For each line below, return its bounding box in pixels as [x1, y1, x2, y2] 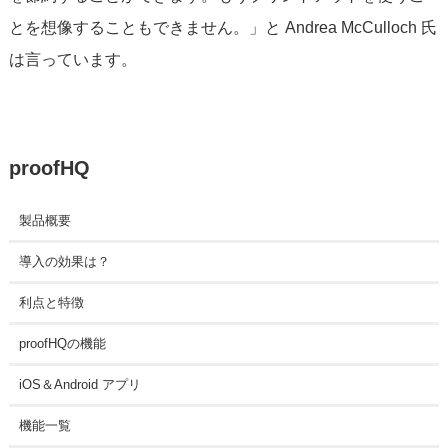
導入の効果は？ [18, 253, 110, 269]
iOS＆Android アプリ [18, 376, 141, 392]
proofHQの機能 [18, 335, 106, 351]
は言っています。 [8, 51, 137, 69]
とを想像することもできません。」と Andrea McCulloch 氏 [8, 19, 437, 37]
